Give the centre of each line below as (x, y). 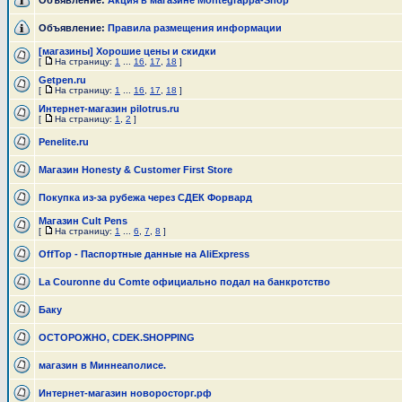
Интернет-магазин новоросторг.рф (125, 393)
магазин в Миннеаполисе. (102, 365)
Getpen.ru (62, 80)
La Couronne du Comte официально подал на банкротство (184, 282)
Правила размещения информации (195, 28)
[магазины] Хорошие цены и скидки (127, 51)
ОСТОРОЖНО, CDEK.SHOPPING (117, 337)
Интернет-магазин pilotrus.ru (109, 109)
